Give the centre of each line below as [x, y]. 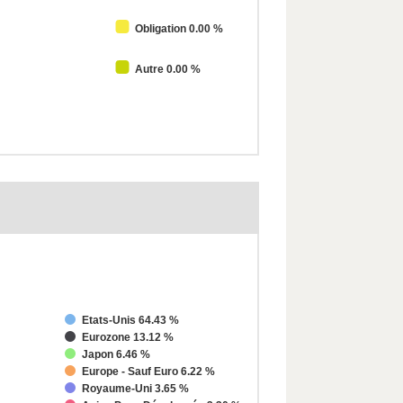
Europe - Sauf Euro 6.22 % [148, 372]
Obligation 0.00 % [179, 29]
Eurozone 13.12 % [128, 338]
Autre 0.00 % [168, 70]
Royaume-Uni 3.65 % [135, 389]
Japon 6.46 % [116, 355]
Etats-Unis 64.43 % [130, 321]
